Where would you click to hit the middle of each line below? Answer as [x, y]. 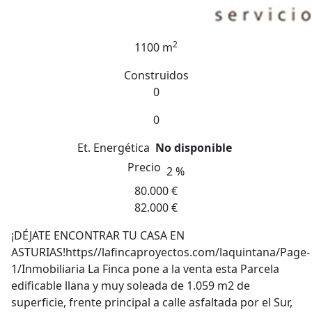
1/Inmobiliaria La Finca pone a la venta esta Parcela [145, 269]
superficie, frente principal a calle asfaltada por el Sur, [152, 302]
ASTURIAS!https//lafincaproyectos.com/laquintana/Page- [161, 252]
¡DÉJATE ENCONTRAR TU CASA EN [98, 235]
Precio [146, 167]
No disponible [194, 148]
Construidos [156, 75]
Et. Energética [114, 148]
